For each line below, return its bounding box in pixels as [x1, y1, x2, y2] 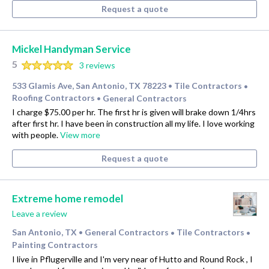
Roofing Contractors [12, 92, 97, 103]
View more [60, 130, 100, 141]
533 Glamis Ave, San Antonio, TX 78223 [12, 80, 166, 91]
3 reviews [79, 59, 115, 70]
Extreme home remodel [12, 192, 123, 205]
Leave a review [12, 208, 67, 219]
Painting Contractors [12, 239, 98, 250]
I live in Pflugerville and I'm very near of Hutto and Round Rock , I [12, 253, 253, 264]
